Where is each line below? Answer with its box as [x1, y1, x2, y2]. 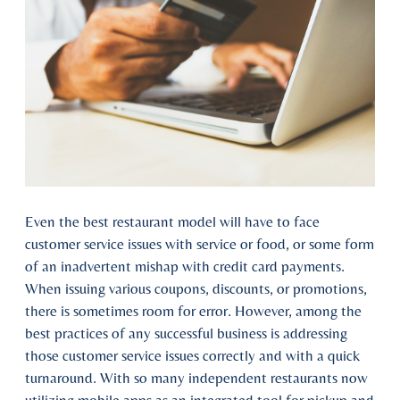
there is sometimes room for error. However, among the [25, 302, 362, 320]
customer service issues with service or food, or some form [25, 235, 374, 253]
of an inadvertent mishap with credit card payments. [25, 257, 345, 275]
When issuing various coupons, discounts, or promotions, [25, 279, 367, 297]
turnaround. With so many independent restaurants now [25, 369, 368, 387]
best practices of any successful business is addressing [25, 324, 347, 342]
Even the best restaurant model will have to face [25, 212, 320, 230]
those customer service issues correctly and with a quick [25, 346, 360, 364]
